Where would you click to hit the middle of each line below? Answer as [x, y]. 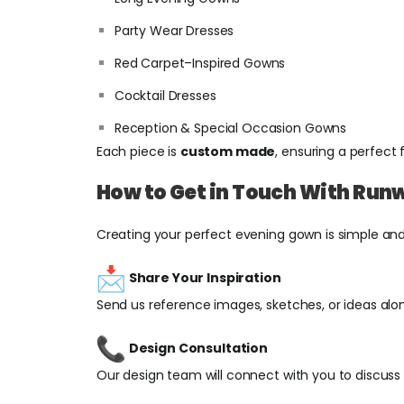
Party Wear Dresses [174, 31]
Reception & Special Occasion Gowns [230, 128]
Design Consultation [198, 348]
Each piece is [138, 151]
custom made [228, 151]
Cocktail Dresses [165, 96]
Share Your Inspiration [205, 277]
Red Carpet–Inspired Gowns [200, 63]
